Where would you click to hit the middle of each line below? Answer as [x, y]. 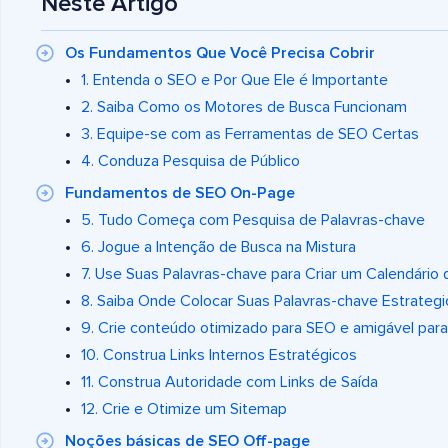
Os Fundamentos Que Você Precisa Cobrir [220, 53]
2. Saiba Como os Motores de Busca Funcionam [244, 107]
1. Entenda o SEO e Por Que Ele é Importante [234, 80]
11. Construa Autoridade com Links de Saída [229, 382]
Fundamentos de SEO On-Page [180, 193]
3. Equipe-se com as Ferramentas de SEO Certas [250, 134]
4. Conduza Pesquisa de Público [190, 161]
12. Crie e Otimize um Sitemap [184, 409]
